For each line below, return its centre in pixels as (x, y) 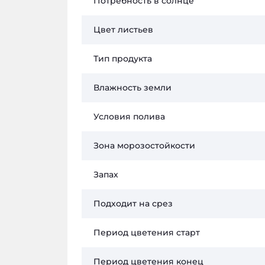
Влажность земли (132, 88)
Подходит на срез (133, 204)
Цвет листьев (123, 30)
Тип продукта (123, 59)
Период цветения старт (147, 233)
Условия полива (129, 117)
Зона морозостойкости (144, 146)
